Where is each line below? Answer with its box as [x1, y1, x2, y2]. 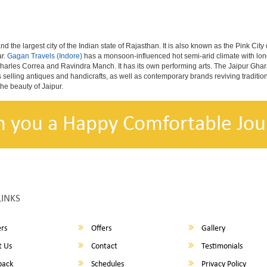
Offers [89, 224, 112, 233]
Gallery [200, 224, 226, 233]
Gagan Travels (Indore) [7, 52, 82, 60]
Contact [89, 242, 118, 251]
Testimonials [200, 242, 243, 251]
